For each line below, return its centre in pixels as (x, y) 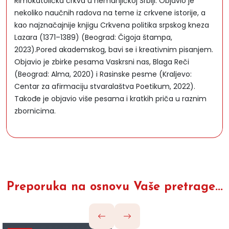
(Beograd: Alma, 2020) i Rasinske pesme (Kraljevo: (103, 74)
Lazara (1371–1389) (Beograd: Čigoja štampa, (93, 37)
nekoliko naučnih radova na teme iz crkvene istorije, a (110, 13)
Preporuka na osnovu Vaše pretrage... (114, 187)
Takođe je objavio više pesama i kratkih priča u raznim (110, 99)
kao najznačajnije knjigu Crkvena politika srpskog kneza (112, 25)
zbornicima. (35, 111)
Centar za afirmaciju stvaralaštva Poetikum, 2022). (105, 86)
